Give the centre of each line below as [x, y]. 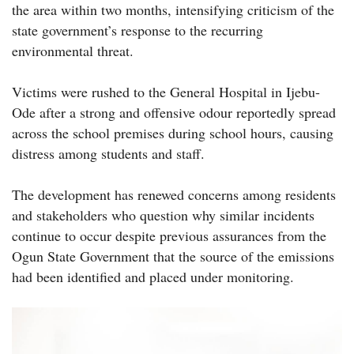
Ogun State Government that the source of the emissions [173, 256]
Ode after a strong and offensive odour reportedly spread [174, 112]
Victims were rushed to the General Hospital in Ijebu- [166, 91]
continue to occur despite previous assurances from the [169, 235]
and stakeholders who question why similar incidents [163, 215]
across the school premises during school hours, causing [173, 132]
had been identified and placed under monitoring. [153, 276]
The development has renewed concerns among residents [174, 194]
